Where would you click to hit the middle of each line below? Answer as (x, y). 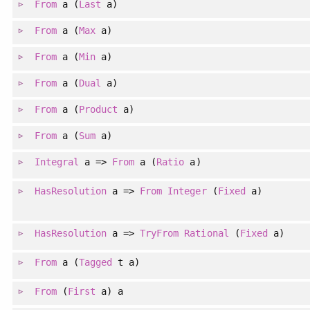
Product (98, 110)
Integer (187, 191)
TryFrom (159, 234)
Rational (207, 234)
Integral (56, 162)
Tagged (95, 263)
